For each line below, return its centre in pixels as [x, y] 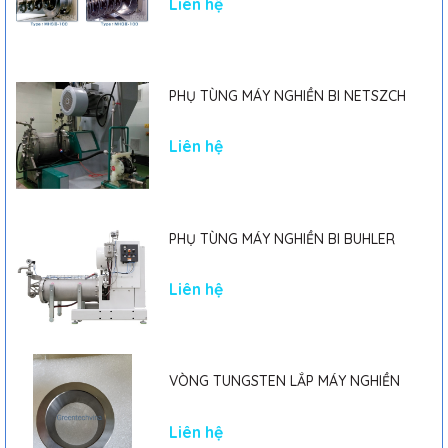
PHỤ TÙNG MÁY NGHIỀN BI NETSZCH [287, 96]
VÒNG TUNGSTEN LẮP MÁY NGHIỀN [284, 381]
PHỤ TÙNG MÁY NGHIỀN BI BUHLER [281, 238]
